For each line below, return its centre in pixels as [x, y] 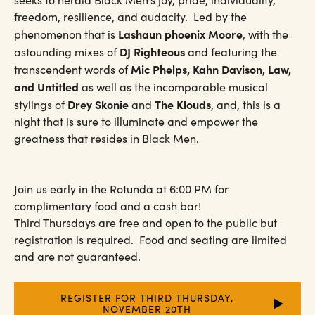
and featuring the [231, 51]
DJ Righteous [152, 51]
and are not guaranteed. [77, 256]
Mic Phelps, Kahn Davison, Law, [211, 69]
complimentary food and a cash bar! [108, 205]
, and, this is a [246, 104]
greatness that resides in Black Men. [107, 138]
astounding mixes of [67, 51]
